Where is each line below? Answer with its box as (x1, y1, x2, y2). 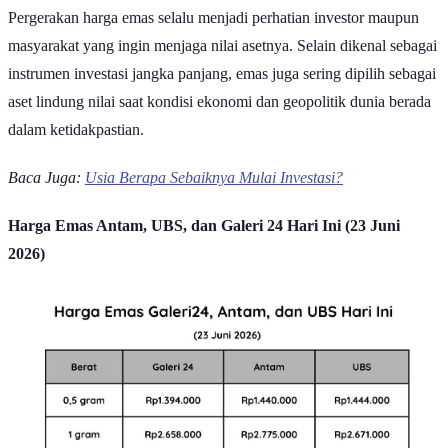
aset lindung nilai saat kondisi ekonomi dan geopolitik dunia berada (8, 111, 431, 129)
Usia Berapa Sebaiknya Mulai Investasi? (85, 187, 343, 205)
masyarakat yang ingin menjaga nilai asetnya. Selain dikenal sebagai (8, 55, 437, 73)
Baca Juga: (8, 187, 85, 205)
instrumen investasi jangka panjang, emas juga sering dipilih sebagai (8, 83, 436, 101)
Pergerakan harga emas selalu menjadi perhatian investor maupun (8, 27, 419, 45)
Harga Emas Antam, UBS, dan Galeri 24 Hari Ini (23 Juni (8, 235, 400, 253)
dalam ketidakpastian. (8, 139, 144, 157)
